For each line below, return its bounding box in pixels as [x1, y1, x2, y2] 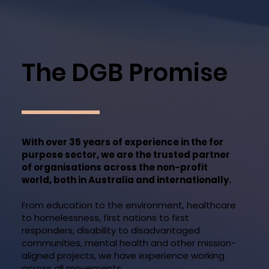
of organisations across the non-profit [22, 161, 208, 174]
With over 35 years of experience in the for [22, 136, 224, 149]
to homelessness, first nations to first [22, 211, 190, 225]
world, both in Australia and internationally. [22, 174, 232, 187]
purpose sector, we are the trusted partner [22, 148, 231, 162]
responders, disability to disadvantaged [22, 224, 201, 237]
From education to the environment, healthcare [22, 199, 237, 212]
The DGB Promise [22, 55, 228, 89]
